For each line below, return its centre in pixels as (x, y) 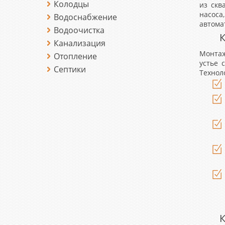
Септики (70, 69)
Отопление (75, 56)
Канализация (80, 43)
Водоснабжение (85, 17)
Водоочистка (79, 30)
